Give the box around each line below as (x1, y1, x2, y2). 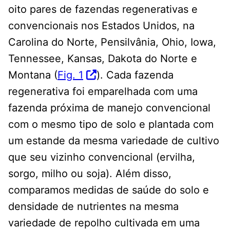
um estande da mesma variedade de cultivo (8, 134, 219, 147)
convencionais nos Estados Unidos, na (8, 19, 195, 32)
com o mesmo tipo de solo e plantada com (8, 118, 214, 130)
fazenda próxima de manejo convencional (8, 101, 210, 114)
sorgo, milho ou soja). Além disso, (8, 167, 171, 180)
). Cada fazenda (97, 68, 174, 81)
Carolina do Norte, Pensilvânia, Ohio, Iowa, (8, 35, 216, 48)
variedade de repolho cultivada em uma (8, 216, 200, 229)
